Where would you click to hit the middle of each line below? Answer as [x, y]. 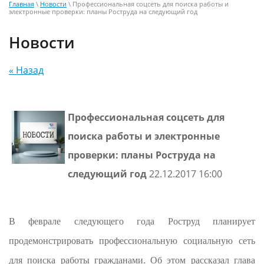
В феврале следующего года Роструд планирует [132, 222]
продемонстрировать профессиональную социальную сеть [132, 241]
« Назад [26, 70]
